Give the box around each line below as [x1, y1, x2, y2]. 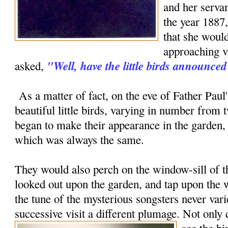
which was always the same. [15, 132, 145, 148]
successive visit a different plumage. [15, 206, 183, 221]
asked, [15, 58, 47, 74]
